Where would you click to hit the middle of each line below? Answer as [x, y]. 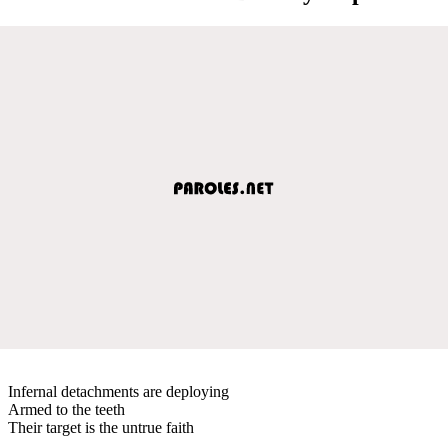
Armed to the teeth [66, 409]
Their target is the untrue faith [101, 427]
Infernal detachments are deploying [118, 391]
